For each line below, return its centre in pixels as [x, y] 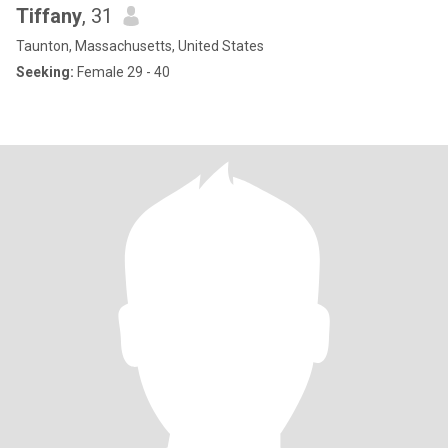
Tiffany [49, 16]
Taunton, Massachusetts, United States [140, 46]
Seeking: [45, 72]
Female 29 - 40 [122, 72]
